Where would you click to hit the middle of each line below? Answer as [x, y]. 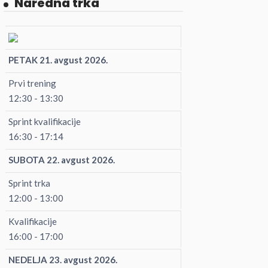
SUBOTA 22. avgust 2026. [62, 160]
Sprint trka [29, 183]
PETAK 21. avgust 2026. [58, 60]
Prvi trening [32, 83]
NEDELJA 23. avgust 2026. [63, 260]
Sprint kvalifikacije [45, 121]
